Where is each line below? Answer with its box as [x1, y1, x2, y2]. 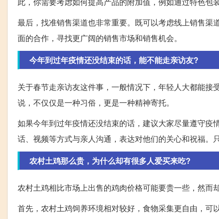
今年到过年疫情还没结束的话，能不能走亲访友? [29, 54, 198, 66]
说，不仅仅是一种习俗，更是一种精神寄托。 [18, 97, 174, 109]
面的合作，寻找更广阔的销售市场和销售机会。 [18, 32, 182, 44]
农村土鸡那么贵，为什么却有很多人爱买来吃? [29, 155, 191, 167]
